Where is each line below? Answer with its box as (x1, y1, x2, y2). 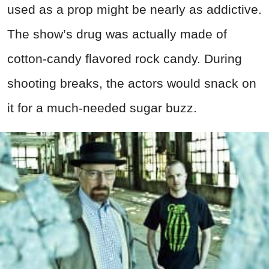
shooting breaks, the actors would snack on (7, 76, 256, 91)
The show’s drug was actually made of (7, 27, 227, 41)
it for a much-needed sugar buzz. (7, 101, 197, 115)
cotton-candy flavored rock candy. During (7, 52, 242, 66)
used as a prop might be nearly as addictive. (7, 2, 262, 17)
